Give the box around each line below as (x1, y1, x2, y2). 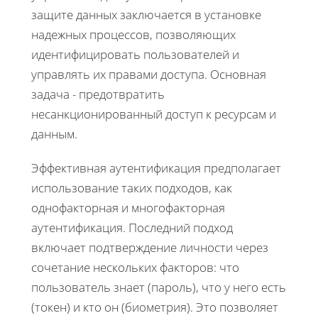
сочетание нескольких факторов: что (31, 258, 239, 275)
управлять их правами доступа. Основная (31, 65, 266, 82)
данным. (31, 125, 77, 142)
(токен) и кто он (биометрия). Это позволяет (31, 298, 278, 315)
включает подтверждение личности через (31, 238, 268, 256)
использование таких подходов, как (31, 179, 232, 196)
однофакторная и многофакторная (31, 199, 225, 216)
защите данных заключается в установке (31, 6, 261, 23)
